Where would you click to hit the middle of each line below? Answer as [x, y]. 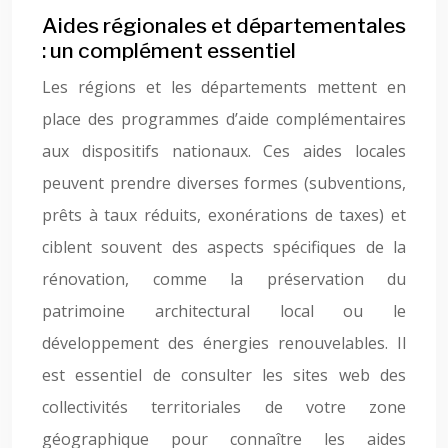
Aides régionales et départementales [224, 25]
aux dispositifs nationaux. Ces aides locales [224, 151]
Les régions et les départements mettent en [224, 87]
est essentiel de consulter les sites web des [224, 375]
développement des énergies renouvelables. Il [224, 343]
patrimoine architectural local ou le [224, 311]
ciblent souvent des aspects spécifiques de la [224, 247]
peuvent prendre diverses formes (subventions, [224, 183]
